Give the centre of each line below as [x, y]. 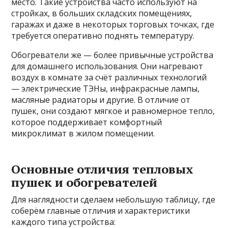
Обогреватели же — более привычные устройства [112, 55]
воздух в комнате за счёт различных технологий [109, 77]
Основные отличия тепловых [103, 169]
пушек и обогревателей [84, 182]
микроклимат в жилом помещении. [83, 133]
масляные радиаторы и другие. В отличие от [101, 99]
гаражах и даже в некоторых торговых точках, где [113, 24]
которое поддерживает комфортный [87, 122]
